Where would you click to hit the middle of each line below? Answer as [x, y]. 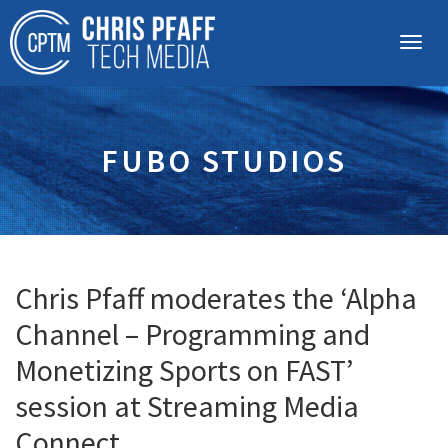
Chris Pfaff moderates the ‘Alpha [216, 298]
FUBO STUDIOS [224, 161]
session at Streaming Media [187, 406]
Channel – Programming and [192, 334]
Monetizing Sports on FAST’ [184, 370]
